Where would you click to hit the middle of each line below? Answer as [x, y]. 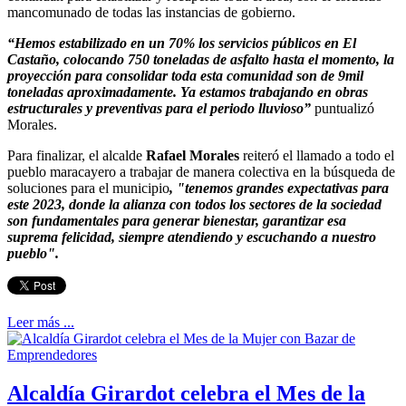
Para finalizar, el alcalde [75, 156]
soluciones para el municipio [88, 188]
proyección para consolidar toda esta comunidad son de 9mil [185, 76]
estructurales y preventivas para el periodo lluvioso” [161, 109]
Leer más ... [41, 323]
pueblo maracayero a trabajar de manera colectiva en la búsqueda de [201, 172]
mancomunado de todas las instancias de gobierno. [151, 13]
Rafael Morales [191, 156]
